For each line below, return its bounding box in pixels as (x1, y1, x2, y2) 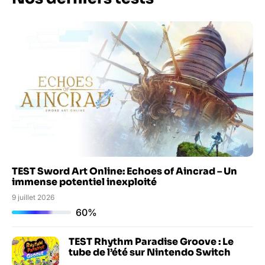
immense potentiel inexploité (12, 175, 157, 188)
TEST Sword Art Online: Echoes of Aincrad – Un (12, 164, 237, 177)
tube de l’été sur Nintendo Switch (69, 245, 231, 258)
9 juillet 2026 (12, 192, 54, 202)
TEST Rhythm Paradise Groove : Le (69, 235, 234, 248)
